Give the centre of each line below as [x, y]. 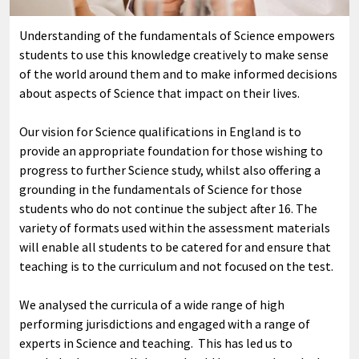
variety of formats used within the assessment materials [175, 228]
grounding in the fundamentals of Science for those [161, 190]
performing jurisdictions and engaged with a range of [165, 324]
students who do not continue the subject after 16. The [168, 209]
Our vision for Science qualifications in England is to [160, 132]
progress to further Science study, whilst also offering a [170, 170]
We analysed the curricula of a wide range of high [152, 305]
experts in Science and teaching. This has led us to [156, 343]
